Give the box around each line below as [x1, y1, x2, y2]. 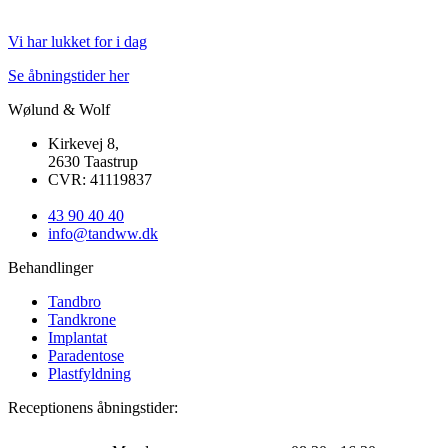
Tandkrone [48, 311, 116, 329]
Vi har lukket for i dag [8, 33, 147, 51]
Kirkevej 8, [48, 135, 119, 153]
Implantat [48, 329, 107, 347]
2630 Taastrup [48, 153, 138, 171]
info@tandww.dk [48, 225, 158, 243]
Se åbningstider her [8, 67, 129, 85]
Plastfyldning [48, 365, 131, 383]
